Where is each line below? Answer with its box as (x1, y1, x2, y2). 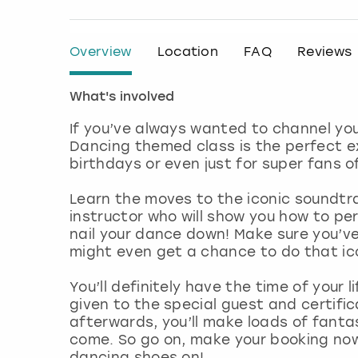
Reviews (297, 44, 352, 60)
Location (157, 44, 219, 60)
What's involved (70, 91, 174, 105)
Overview (70, 44, 132, 60)
